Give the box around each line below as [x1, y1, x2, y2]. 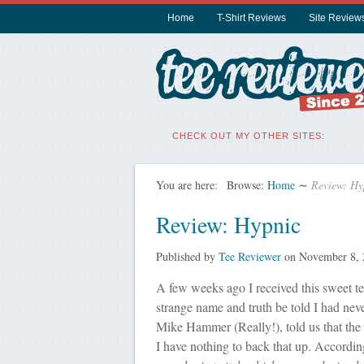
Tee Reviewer [218, 249, 281, 264]
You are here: [155, 177, 218, 193]
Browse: [226, 177, 264, 193]
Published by [155, 249, 219, 264]
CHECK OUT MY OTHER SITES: [171, 131, 325, 141]
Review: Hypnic [155, 209, 301, 240]
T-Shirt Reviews [216, 12, 286, 24]
